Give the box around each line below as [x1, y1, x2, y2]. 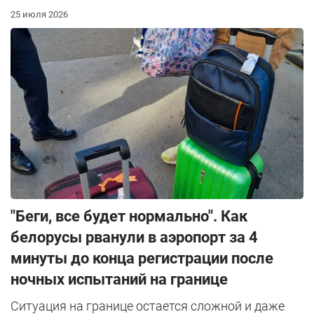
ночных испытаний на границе [11, 271, 228, 289]
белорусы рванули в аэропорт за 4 [11, 228, 258, 247]
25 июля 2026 [11, 9, 68, 20]
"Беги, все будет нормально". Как [11, 207, 247, 226]
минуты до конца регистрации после [11, 250, 273, 268]
